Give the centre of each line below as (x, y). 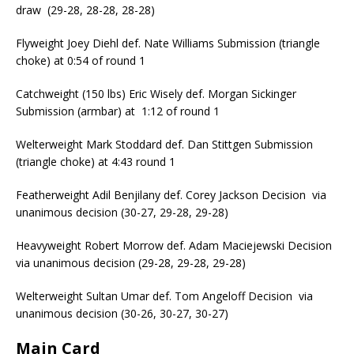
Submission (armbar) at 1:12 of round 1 (118, 111)
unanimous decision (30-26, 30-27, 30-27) (122, 313)
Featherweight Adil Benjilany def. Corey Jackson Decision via (171, 194)
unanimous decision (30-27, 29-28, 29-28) (122, 212)
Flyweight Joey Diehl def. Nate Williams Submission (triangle (168, 43)
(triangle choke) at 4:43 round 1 (96, 161)
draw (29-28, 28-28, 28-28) (85, 9)
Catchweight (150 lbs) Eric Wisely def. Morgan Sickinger (156, 93)
